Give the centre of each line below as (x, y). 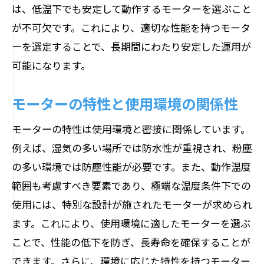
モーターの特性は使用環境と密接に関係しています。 (131, 129)
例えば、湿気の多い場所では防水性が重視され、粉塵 (132, 148)
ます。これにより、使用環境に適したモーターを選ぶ (131, 223)
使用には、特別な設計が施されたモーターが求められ (132, 204)
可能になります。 (51, 65)
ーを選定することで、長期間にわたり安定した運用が (131, 46)
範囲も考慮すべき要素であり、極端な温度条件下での (131, 185)
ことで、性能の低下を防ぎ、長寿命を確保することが (131, 242)
